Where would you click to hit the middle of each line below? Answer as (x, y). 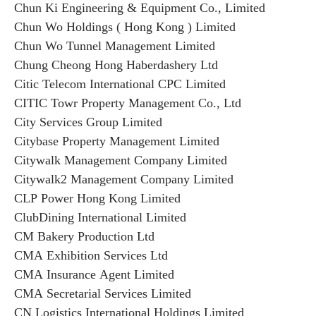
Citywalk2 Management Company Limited (124, 179)
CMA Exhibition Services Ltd (91, 255)
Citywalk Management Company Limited (121, 160)
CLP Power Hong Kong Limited (97, 198)
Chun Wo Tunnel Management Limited (115, 46)
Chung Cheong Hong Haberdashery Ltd (116, 65)
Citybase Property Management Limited (119, 141)
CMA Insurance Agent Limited (94, 274)
